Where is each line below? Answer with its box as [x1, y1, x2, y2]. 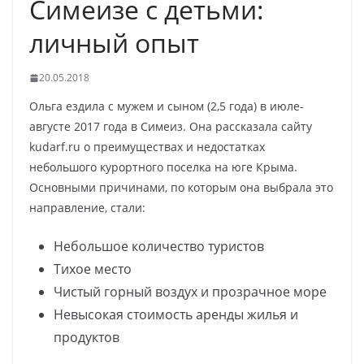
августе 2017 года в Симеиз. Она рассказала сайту [29, 119, 312, 134]
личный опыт [29, 25, 199, 60]
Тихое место [54, 260, 132, 278]
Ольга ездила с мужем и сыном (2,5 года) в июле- [29, 98, 304, 114]
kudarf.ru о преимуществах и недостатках [29, 139, 265, 154]
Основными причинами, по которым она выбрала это [29, 180, 333, 195]
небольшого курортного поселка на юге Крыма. [29, 159, 297, 175]
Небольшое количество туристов [54, 237, 264, 255]
